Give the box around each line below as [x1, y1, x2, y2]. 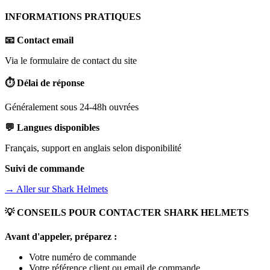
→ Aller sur [5, 184, 52, 195]
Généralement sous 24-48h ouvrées [5, 102, 139, 113]
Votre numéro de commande [29, 251, 136, 262]
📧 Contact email [5, 35, 74, 46]
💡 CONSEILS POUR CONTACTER [5, 207, 164, 218]
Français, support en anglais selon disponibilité [5, 143, 181, 154]
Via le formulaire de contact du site [5, 55, 137, 66]
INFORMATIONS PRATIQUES [5, 11, 141, 22]
